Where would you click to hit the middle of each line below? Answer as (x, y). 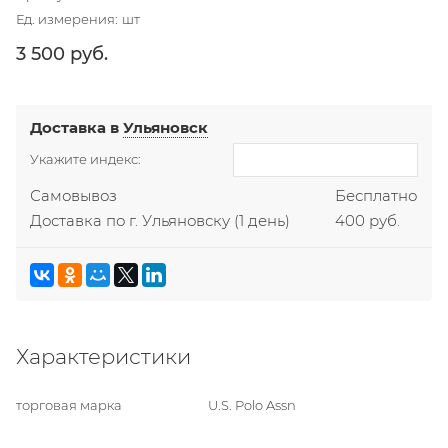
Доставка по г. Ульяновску (130, 221)
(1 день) (262, 221)
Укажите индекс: (86, 159)
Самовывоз (74, 196)
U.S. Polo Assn (252, 405)
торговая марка (69, 405)
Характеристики (103, 356)
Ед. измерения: (67, 18)
